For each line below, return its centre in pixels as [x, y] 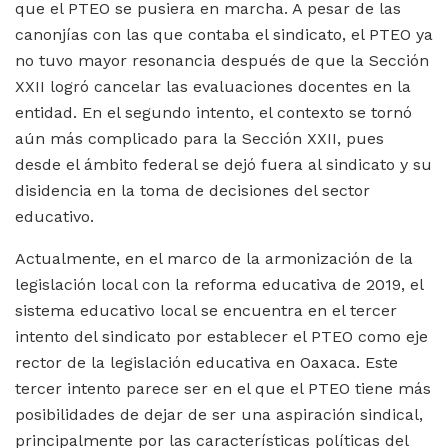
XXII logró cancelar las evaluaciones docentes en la [213, 86]
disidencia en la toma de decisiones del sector [192, 190]
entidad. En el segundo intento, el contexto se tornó [213, 112]
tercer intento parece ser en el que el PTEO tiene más [223, 388]
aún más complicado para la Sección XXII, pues [199, 138]
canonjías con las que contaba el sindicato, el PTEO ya [224, 34]
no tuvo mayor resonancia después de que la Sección [222, 60]
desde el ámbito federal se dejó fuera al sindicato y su [223, 164]
